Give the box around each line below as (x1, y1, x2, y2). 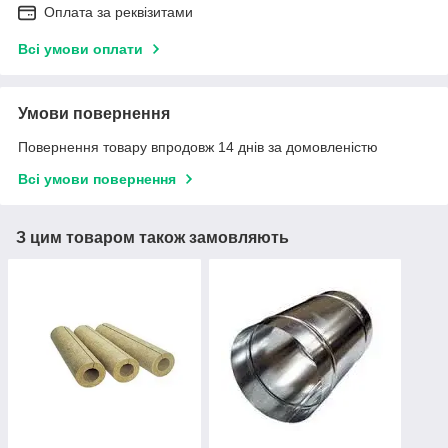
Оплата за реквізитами (44, 3, 193, 20)
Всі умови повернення (18, 170, 176, 187)
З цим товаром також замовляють (16, 228, 289, 246)
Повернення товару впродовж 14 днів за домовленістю (18, 138, 378, 155)
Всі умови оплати (18, 40, 143, 57)
